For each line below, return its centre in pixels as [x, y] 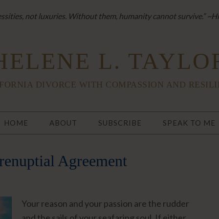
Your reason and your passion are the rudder [105, 203]
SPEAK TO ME [189, 123]
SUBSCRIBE [120, 123]
